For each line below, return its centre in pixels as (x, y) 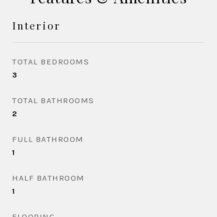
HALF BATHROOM (48, 178)
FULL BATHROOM (48, 139)
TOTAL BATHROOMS (53, 100)
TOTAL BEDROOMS (51, 62)
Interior (37, 25)
